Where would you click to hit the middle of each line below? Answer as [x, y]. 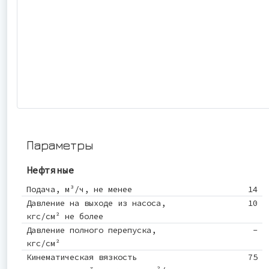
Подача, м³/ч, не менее [79, 189]
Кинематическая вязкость [82, 257]
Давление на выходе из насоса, [96, 203]
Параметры [60, 145]
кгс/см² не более [65, 216]
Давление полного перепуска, [91, 230]
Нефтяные [50, 170]
